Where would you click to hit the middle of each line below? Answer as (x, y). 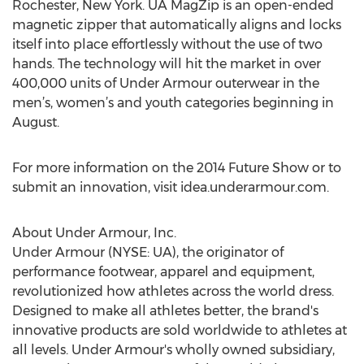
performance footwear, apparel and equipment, (163, 272)
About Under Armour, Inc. (94, 233)
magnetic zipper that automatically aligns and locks (177, 25)
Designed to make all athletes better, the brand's (165, 311)
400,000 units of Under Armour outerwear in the (166, 83)
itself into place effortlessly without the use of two (167, 44)
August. (36, 122)
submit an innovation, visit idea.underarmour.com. (171, 187)
